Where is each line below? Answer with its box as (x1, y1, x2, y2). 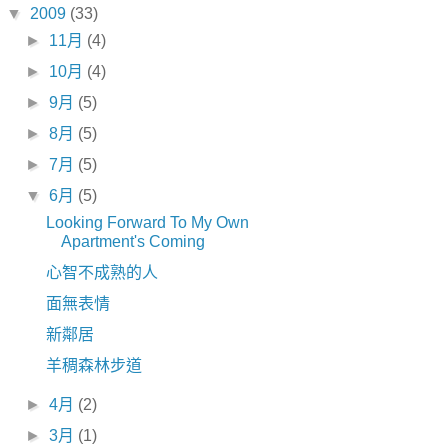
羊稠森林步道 (45, 357, 142, 374)
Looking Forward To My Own (45, 214, 249, 231)
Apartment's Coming (60, 233, 205, 250)
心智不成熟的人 (45, 264, 158, 281)
